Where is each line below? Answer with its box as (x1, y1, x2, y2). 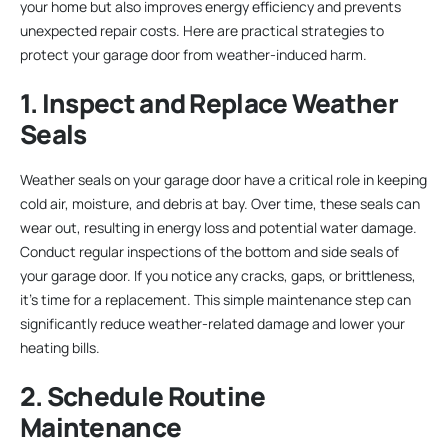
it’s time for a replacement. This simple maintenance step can (20, 290, 411, 310)
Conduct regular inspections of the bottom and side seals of (20, 242, 399, 262)
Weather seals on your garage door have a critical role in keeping (20, 170, 427, 190)
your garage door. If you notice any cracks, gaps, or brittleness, (20, 266, 416, 286)
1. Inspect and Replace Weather (20, 85, 398, 122)
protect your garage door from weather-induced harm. (20, 45, 367, 65)
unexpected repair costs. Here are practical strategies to (20, 21, 384, 41)
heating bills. (20, 338, 100, 358)
